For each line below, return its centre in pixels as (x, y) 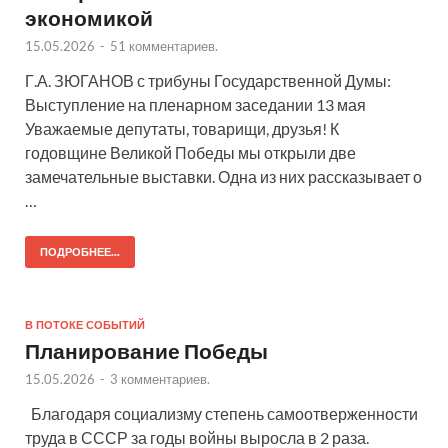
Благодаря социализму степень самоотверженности (221, 414)
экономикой (89, 18)
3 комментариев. (160, 379)
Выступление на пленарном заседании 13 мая (195, 105)
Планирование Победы (146, 351)
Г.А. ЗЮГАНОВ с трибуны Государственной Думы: (208, 81)
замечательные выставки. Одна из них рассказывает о (223, 177)
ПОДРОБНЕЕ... (80, 252)
